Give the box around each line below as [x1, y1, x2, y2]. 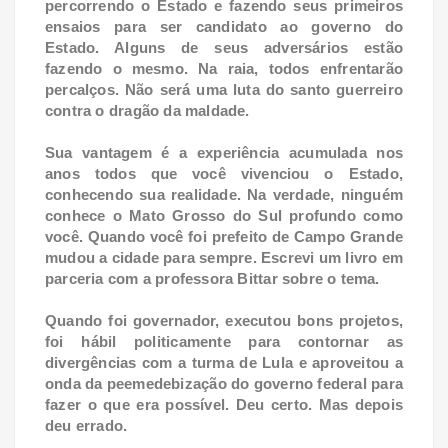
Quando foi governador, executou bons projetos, [45, 311, 403, 329]
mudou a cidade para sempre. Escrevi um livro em [45, 248, 403, 266]
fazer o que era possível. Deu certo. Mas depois [45, 395, 403, 413]
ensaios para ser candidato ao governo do [45, 17, 403, 35]
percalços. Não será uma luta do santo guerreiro [45, 80, 403, 98]
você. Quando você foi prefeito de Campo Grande [45, 227, 403, 245]
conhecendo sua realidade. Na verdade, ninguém [45, 185, 403, 203]
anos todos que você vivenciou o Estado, [45, 164, 403, 182]
